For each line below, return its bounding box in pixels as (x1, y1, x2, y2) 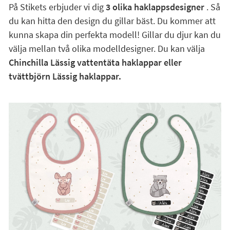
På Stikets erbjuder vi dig (8, 1, 106, 13)
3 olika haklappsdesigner (105, 1, 204, 13)
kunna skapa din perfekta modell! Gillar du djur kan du (8, 29, 221, 41)
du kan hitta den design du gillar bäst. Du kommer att (8, 15, 216, 27)
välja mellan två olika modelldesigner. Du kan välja (8, 43, 205, 54)
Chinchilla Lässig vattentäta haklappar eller (8, 56, 182, 68)
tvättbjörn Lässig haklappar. (8, 70, 121, 82)
